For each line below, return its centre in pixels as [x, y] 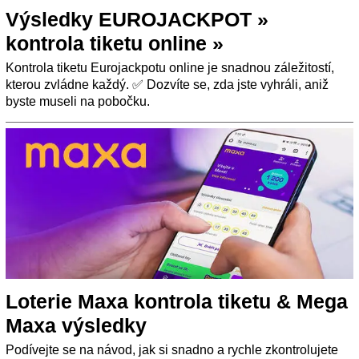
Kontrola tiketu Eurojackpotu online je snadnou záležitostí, [170, 68]
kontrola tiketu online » [115, 44]
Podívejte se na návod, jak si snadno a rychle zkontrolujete [172, 350]
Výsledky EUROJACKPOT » [137, 20]
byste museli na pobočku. [78, 102]
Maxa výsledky [76, 326]
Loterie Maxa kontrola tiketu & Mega [177, 302]
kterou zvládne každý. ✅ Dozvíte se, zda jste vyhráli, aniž [167, 85]
